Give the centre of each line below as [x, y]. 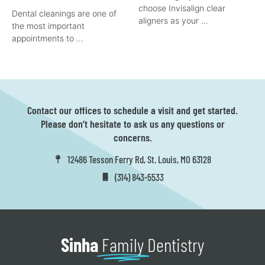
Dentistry [176, 244]
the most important [48, 26]
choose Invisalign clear [182, 8]
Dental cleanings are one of [64, 13]
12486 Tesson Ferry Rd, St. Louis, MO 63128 [139, 159]
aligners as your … [173, 20]
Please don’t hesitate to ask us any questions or [132, 124]
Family [123, 244]
